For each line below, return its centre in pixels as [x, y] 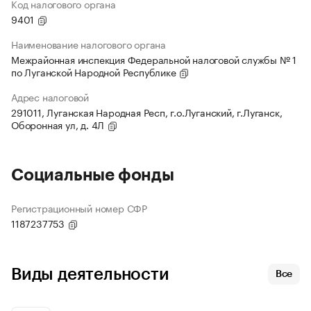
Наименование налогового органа [89, 44]
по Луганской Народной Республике [95, 72]
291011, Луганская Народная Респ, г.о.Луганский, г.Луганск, [147, 112]
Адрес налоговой [50, 97]
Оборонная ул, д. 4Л [59, 125]
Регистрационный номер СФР [79, 208]
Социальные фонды [93, 175]
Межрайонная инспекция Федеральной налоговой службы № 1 [154, 59]
